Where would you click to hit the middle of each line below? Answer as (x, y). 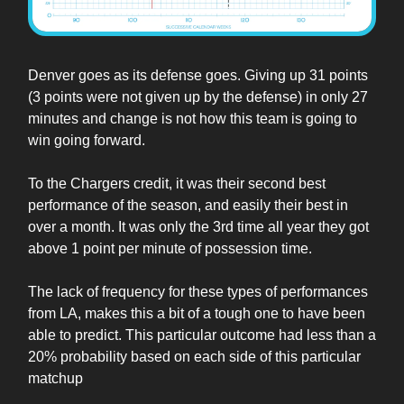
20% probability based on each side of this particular (194, 356)
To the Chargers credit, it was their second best (177, 183)
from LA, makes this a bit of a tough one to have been (197, 313)
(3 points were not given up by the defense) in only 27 (198, 96)
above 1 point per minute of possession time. (170, 248)
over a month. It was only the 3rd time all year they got (198, 226)
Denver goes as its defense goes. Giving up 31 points (198, 75)
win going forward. (87, 140)
